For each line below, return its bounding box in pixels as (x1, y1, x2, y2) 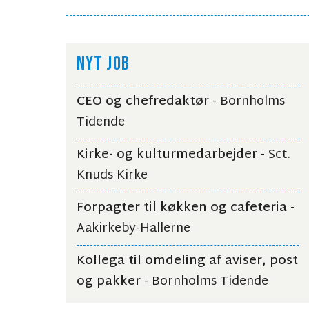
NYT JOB (77, 52, 130, 76)
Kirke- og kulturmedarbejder (77, 143, 257, 167)
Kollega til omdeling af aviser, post (77, 250, 298, 273)
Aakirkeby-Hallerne (77, 217, 190, 241)
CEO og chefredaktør (77, 90, 209, 114)
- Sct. (257, 143, 290, 167)
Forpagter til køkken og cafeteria (77, 197, 287, 220)
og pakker (77, 270, 141, 294)
